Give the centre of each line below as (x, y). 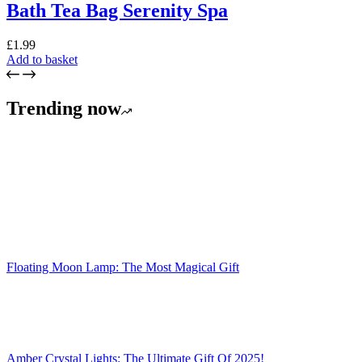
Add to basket (42, 60)
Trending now (64, 109)
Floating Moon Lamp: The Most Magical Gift (123, 267)
